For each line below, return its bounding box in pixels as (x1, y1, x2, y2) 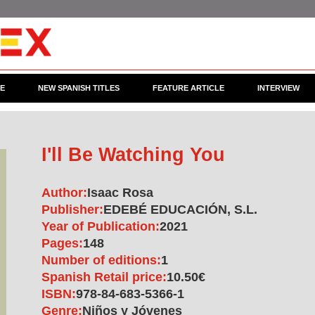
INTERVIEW (257, 84, 300, 92)
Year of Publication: (41, 219, 160, 233)
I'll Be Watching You (41, 144, 225, 165)
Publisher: (41, 202, 103, 217)
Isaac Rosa (87, 186, 153, 200)
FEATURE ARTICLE (152, 84, 224, 92)
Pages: (41, 236, 83, 250)
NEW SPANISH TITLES (37, 84, 120, 92)
